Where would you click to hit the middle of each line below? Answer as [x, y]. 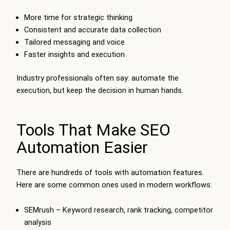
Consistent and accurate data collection [92, 30]
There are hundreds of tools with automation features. [110, 172]
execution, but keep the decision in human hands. [100, 90]
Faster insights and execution [74, 55]
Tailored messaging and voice [74, 42]
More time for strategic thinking [78, 18]
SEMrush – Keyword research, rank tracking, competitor [118, 210]
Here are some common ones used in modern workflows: [114, 185]
